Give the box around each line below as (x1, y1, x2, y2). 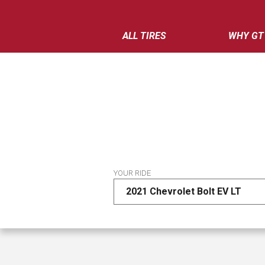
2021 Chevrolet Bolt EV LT (126, 186, 241, 197)
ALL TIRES (122, 30, 166, 41)
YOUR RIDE (114, 169, 151, 177)
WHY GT (228, 30, 264, 41)
